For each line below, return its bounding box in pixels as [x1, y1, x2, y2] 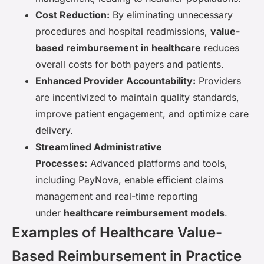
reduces [201, 41, 239, 54]
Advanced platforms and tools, [87, 157, 227, 169]
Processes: [35, 157, 87, 169]
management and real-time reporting [35, 190, 198, 202]
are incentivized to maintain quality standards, [35, 91, 239, 103]
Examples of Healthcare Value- [12, 223, 222, 241]
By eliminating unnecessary [110, 8, 233, 21]
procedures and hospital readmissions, [35, 25, 210, 37]
